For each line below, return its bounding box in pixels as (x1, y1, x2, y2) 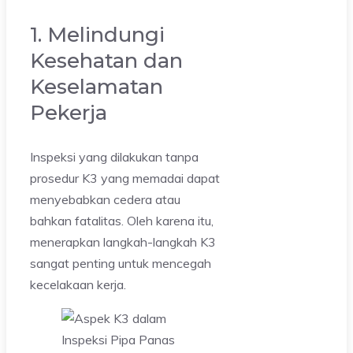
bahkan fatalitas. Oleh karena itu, (30, 212, 214, 229)
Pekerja (30, 99, 107, 125)
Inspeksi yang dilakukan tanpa (30, 148, 199, 165)
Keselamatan (30, 73, 163, 99)
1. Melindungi (30, 21, 165, 47)
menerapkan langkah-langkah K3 (30, 233, 216, 250)
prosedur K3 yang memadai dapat (30, 169, 220, 186)
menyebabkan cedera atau (30, 191, 180, 207)
